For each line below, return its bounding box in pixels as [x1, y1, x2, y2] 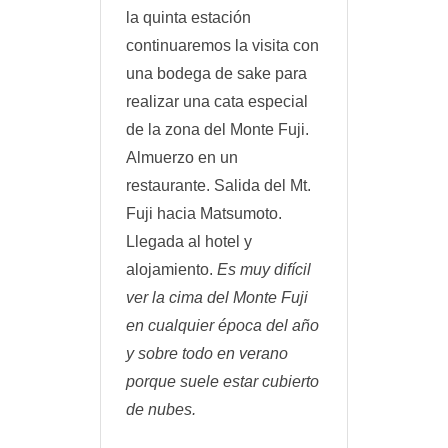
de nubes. [126, 400, 196, 418]
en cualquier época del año [126, 316, 319, 334]
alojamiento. [126, 260, 217, 278]
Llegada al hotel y [126, 232, 252, 250]
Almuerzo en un [126, 148, 238, 166]
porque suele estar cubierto [126, 372, 319, 390]
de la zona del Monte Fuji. [126, 120, 309, 138]
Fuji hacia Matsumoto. [126, 204, 282, 222]
